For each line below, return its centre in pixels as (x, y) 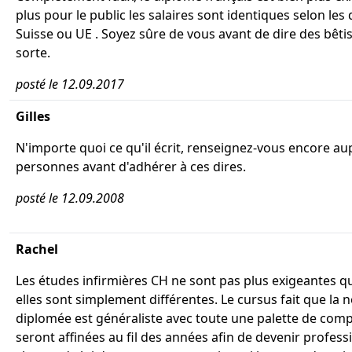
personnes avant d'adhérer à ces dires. (131, 167)
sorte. (33, 53)
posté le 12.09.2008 (70, 198)
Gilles (33, 116)
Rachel (37, 249)
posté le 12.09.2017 (70, 84)
